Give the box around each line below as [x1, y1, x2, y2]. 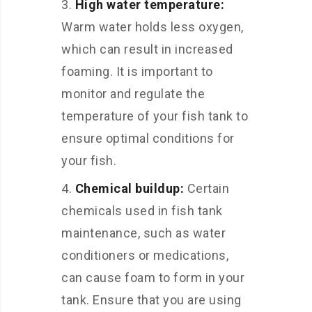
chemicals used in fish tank [61, 203, 223, 218]
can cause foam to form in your [61, 270, 244, 285]
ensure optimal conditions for [61, 131, 235, 146]
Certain [184, 181, 229, 196]
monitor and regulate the [61, 86, 205, 101]
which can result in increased [61, 42, 233, 56]
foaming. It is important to [61, 64, 213, 79]
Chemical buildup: [75, 181, 184, 196]
